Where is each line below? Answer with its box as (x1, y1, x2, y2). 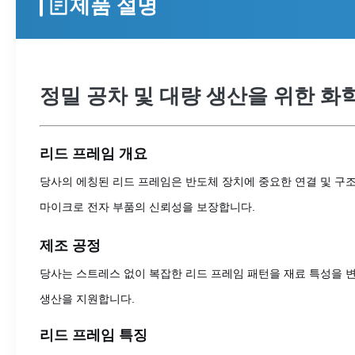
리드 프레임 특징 (40, 327, 147, 343)
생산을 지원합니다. (40, 292, 135, 305)
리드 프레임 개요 (40, 146, 147, 162)
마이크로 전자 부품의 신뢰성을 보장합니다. (40, 200, 255, 213)
